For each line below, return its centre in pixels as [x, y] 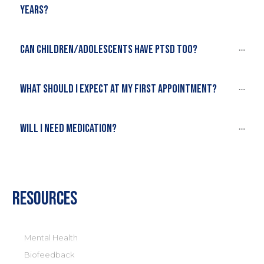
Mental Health [51, 237]
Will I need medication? [68, 128]
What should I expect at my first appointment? [118, 89]
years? [34, 10]
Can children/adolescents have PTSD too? [109, 49]
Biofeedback [49, 254]
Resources [45, 199]
